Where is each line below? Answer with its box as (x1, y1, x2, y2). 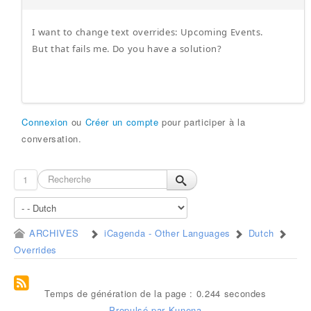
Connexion (22, 115, 69, 128)
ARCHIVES (28, 226, 80, 239)
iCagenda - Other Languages (104, 226, 230, 239)
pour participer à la (158, 115, 246, 128)
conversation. (22, 132, 82, 145)
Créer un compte (85, 115, 159, 128)
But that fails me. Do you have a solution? (32, 42, 222, 55)
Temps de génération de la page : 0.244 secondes (44, 287, 267, 300)
